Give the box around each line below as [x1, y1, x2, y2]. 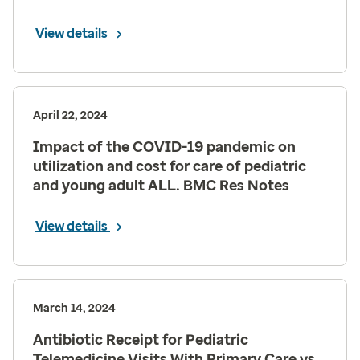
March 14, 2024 [33, 301, 116, 315]
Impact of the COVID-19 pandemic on [33, 138, 296, 156]
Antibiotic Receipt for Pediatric [33, 331, 248, 349]
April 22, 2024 [33, 108, 108, 122]
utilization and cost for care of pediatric [33, 157, 306, 175]
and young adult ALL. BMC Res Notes [33, 177, 289, 194]
